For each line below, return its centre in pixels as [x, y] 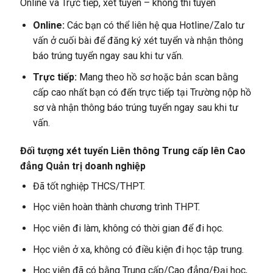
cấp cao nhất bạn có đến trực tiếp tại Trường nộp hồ [142, 92]
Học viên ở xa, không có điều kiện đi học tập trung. [138, 249]
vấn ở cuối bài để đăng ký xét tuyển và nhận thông [138, 41]
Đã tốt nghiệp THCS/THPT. [89, 186]
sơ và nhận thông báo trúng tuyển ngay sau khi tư [135, 107]
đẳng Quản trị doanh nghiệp [83, 166]
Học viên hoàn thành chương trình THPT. [116, 207]
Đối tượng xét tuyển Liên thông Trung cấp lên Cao [133, 151]
